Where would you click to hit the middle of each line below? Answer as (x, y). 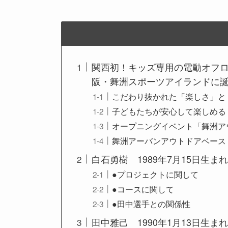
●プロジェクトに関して (155, 174)
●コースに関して (143, 189)
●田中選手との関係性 (151, 204)
